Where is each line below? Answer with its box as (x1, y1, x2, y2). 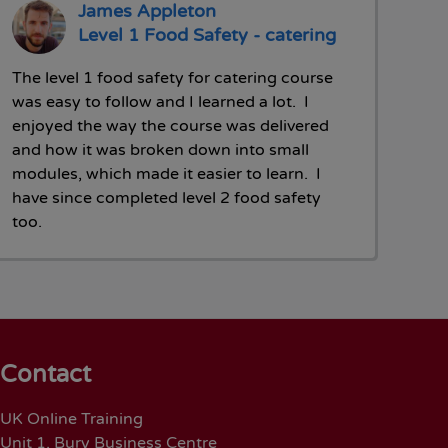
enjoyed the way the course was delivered (11, 115, 329, 136)
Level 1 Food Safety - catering (77, 23, 336, 47)
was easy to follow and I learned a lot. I (11, 91, 309, 112)
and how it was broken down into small (11, 139, 309, 160)
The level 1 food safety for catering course (11, 67, 333, 88)
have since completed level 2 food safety (11, 187, 321, 208)
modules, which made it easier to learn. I (11, 163, 321, 184)
